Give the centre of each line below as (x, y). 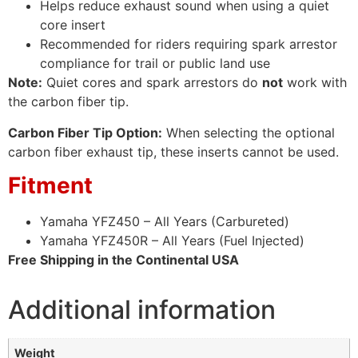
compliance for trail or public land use (155, 64)
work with (315, 83)
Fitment (50, 186)
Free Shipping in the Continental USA (123, 260)
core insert (73, 25)
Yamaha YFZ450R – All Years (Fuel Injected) (172, 241)
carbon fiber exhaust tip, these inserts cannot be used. (173, 151)
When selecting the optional (249, 132)
